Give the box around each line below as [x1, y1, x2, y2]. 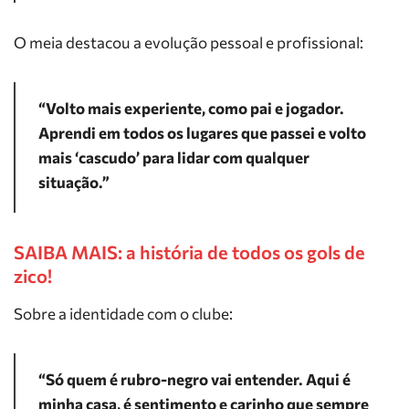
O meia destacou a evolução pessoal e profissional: [14, 33, 363, 52]
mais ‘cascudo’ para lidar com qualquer [38, 148, 309, 167]
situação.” [38, 173, 110, 192]
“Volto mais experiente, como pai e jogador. [38, 99, 344, 118]
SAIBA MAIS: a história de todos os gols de [14, 241, 365, 263]
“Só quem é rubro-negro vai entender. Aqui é [38, 370, 351, 389]
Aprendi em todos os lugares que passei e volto [38, 123, 366, 142]
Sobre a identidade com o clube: [14, 304, 233, 323]
